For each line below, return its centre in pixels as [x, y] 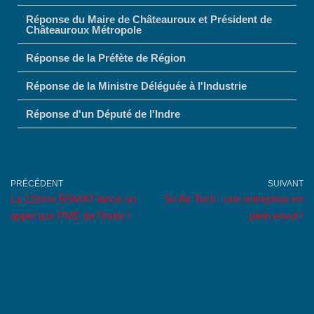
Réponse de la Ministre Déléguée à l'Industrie [136, 86]
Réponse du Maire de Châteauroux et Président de [149, 20]
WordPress [130, 301]
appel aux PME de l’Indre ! [70, 216]
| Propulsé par [70, 301]
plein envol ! [277, 216]
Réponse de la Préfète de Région [106, 58]
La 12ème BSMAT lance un [73, 199]
